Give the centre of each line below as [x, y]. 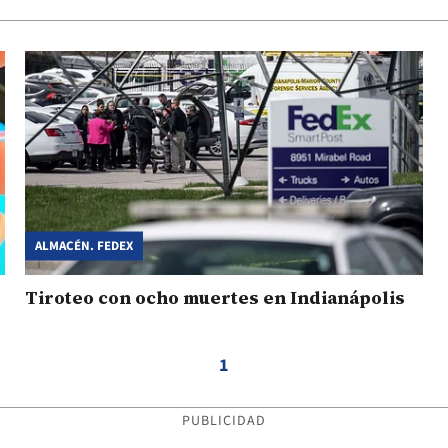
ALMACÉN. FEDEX [84, 245]
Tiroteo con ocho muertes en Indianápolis [215, 297]
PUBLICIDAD [224, 420]
